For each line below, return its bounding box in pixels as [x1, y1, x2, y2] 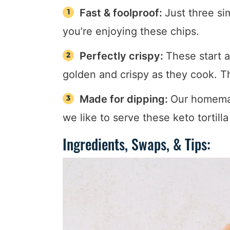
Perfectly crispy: [80, 50, 166, 63]
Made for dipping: [80, 93, 171, 106]
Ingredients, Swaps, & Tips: [63, 133, 210, 155]
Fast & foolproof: [80, 7, 165, 20]
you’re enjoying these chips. [63, 25, 199, 38]
